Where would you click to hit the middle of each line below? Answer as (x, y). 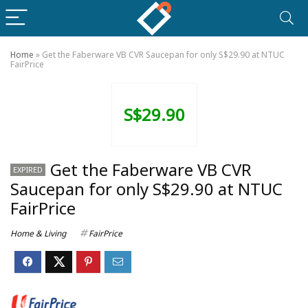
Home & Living (38, 233)
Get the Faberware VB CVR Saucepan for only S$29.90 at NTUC (163, 55)
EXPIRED (28, 169)
